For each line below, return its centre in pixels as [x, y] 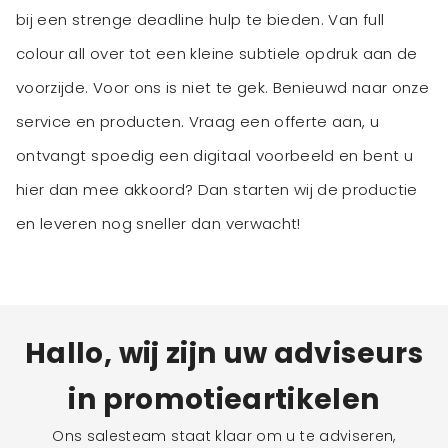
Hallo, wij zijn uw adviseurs [224, 354]
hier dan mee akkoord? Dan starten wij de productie [217, 190]
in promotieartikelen [224, 400]
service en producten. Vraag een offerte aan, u [198, 122]
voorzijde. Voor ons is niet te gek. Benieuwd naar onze [223, 88]
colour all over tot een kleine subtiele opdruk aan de [217, 54]
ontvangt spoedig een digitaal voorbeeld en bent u [215, 156]
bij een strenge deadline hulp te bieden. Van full [200, 20]
